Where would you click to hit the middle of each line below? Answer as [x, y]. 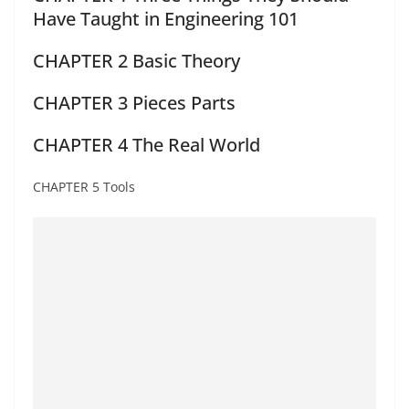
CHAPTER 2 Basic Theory [136, 61]
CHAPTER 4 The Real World [147, 145]
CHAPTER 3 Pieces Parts [134, 103]
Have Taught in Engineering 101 [166, 19]
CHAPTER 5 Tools [84, 187]
